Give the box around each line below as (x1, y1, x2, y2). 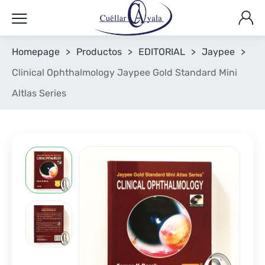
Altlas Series (12, 88, 66, 99)
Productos (76, 46, 122, 57)
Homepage (12, 46, 60, 57)
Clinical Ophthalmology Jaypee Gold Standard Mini (12, 67, 237, 78)
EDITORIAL (138, 46, 185, 57)
